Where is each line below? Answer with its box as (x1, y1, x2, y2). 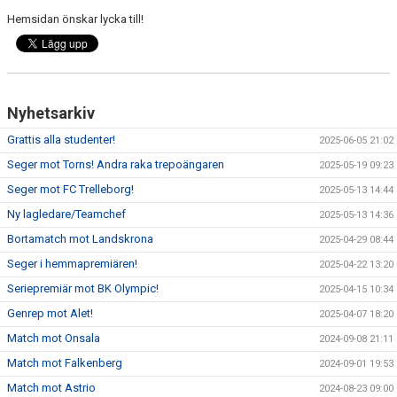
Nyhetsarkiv (7, 104, 95, 122)
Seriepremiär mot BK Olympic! (7, 282, 159, 295)
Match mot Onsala (7, 331, 100, 345)
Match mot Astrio (7, 381, 96, 394)
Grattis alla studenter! (7, 133, 115, 146)
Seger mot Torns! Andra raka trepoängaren (7, 158, 224, 171)
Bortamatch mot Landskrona (7, 232, 153, 245)
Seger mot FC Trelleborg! (7, 183, 134, 196)
